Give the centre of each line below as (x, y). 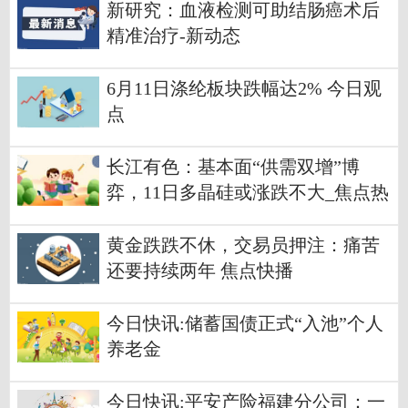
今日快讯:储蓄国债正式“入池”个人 (245, 324)
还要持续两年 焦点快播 (200, 271)
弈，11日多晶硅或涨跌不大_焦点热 (248, 193)
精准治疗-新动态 (173, 36)
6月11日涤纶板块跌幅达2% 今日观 (244, 89)
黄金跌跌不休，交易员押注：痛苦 (243, 246)
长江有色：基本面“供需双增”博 (233, 168)
